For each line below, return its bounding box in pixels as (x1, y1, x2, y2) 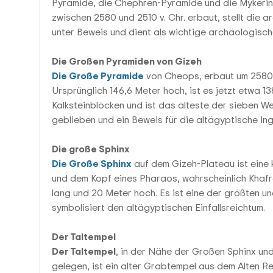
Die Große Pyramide (52, 69, 144, 82)
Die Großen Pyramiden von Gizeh (52, 54, 202, 68)
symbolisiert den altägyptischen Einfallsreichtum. (52, 200, 265, 214)
